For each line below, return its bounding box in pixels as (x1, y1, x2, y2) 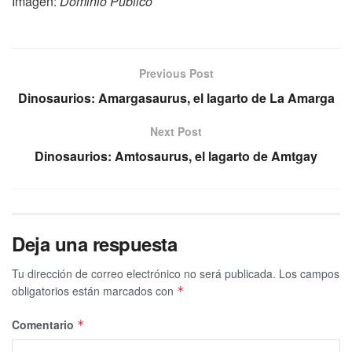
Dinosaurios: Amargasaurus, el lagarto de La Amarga (17, 89, 335, 108)
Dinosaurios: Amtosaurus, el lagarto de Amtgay (35, 147, 317, 166)
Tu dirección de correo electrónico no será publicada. (12, 266, 276, 282)
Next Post (150, 123, 202, 140)
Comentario (12, 317, 77, 333)
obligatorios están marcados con (12, 283, 177, 299)
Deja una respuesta (12, 230, 178, 258)
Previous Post (138, 65, 214, 82)
